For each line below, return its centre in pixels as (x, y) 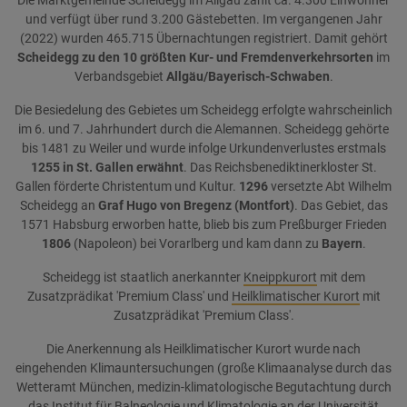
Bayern (342, 244)
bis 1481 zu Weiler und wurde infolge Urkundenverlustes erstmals (203, 149)
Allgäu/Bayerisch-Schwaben (246, 77)
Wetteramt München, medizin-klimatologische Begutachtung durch (203, 387)
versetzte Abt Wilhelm (330, 187)
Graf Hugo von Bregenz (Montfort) (196, 206)
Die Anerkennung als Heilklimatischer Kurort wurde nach (203, 349)
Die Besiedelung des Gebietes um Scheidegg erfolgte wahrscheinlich (203, 110)
